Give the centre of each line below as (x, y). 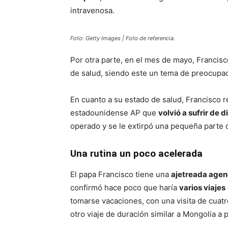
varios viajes (202, 188)
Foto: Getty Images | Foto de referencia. (123, 38)
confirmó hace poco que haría (125, 188)
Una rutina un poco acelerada (136, 153)
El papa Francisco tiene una (121, 174)
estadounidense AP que (114, 113)
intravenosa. (92, 10)
